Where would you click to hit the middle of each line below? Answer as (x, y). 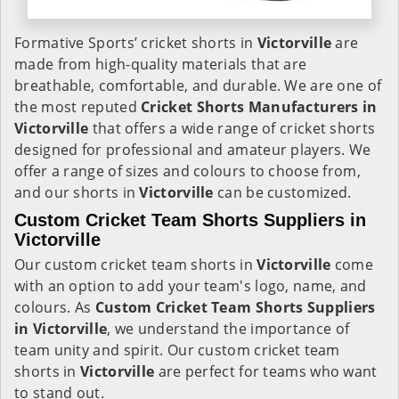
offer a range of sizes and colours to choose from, (187, 171)
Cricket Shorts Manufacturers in (259, 107)
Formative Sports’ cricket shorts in (136, 43)
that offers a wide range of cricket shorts (232, 128)
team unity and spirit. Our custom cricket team (177, 350)
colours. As (55, 307)
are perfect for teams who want (266, 371)
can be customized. (286, 192)
